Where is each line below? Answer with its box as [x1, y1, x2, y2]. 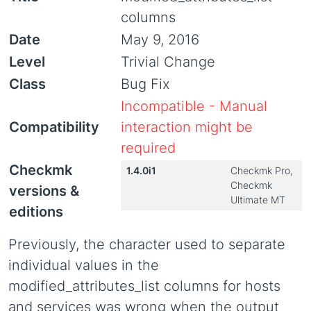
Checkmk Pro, [230, 165, 293, 176]
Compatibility [9, 119, 99, 135]
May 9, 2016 [121, 31, 199, 48]
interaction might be [121, 119, 253, 135]
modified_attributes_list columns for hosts [8, 278, 280, 294]
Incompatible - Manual [121, 98, 267, 115]
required [121, 140, 176, 156]
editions [9, 203, 63, 220]
